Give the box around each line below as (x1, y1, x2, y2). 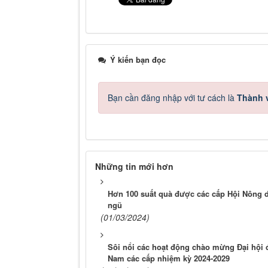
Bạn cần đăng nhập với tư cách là (108, 92, 237, 104)
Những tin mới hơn (95, 160, 173, 173)
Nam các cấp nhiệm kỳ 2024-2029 (108, 252, 230, 264)
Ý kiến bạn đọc (108, 54, 166, 66)
